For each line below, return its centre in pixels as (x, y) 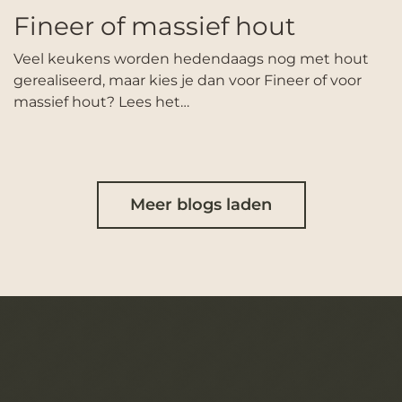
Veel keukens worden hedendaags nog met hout (191, 59)
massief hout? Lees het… (101, 102)
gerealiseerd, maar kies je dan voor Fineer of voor (188, 81)
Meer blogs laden (201, 205)
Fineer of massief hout (154, 26)
